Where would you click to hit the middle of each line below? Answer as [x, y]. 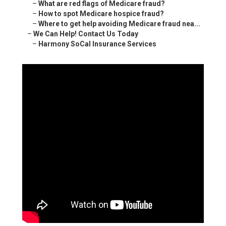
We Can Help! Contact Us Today [86, 34]
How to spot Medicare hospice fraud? [101, 14]
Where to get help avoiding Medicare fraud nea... [119, 24]
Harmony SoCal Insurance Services [97, 44]
